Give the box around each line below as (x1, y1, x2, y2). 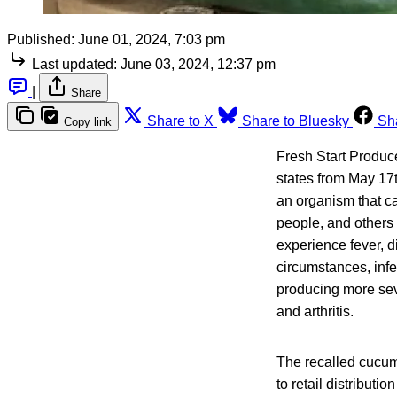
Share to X (147, 113, 214, 128)
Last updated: (32, 56, 117, 72)
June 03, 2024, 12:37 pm (121, 56, 276, 72)
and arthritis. (276, 303, 354, 319)
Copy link (64, 114, 112, 128)
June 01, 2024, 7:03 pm (78, 31, 225, 47)
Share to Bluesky (242, 113, 349, 128)
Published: (7, 31, 74, 47)
